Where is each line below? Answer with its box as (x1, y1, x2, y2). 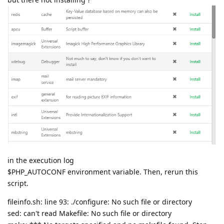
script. (7, 178, 28, 188)
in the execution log (7, 155, 74, 165)
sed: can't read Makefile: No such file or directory (7, 208, 171, 218)
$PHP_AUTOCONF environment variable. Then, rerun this (7, 167, 198, 177)
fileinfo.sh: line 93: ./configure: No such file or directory (7, 197, 192, 207)
